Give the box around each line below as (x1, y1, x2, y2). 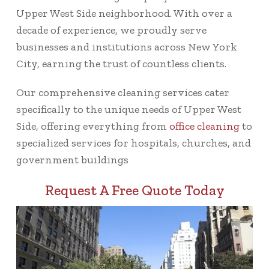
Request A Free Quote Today (44, 181, 225, 199)
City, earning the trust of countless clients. (16, 56, 226, 70)
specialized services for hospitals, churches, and (16, 136, 251, 150)
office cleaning (169, 119, 240, 133)
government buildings (16, 153, 128, 166)
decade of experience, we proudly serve (16, 23, 207, 37)
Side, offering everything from (16, 119, 169, 133)
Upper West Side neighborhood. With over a (16, 6, 232, 20)
